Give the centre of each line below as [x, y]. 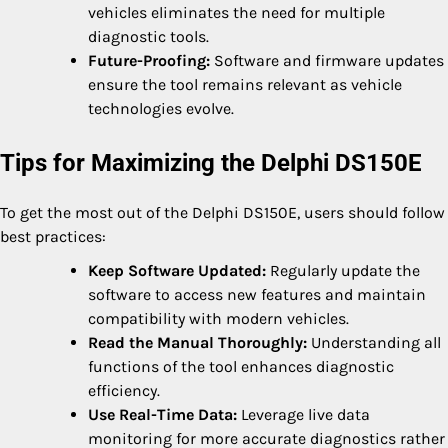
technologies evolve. [161, 108]
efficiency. [124, 390]
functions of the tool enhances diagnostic [241, 366]
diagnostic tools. [148, 36]
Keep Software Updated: [177, 270]
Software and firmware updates [327, 60]
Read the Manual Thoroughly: [197, 342]
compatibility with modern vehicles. [218, 318]
